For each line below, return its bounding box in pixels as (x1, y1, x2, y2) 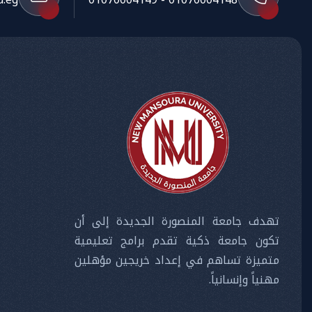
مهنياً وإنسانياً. (209, 268, 279, 290)
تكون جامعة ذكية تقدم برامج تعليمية (74, 229, 279, 251)
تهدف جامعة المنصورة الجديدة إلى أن (74, 210, 279, 232)
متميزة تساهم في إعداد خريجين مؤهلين (74, 249, 279, 271)
